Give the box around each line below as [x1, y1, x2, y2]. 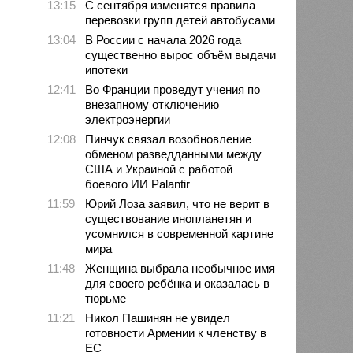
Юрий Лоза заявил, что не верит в [85, 196, 270, 210]
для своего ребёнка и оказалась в [85, 276, 270, 290]
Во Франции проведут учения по [85, 82, 261, 96]
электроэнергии [85, 112, 171, 126]
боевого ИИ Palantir [85, 176, 191, 191]
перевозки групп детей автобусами [85, 13, 276, 27]
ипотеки [85, 62, 128, 76]
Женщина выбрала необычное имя [85, 261, 276, 275]
